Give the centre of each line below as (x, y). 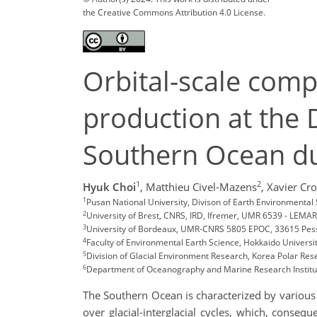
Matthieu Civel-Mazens (201, 187)
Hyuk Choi (109, 187)
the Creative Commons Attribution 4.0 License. (174, 12)
